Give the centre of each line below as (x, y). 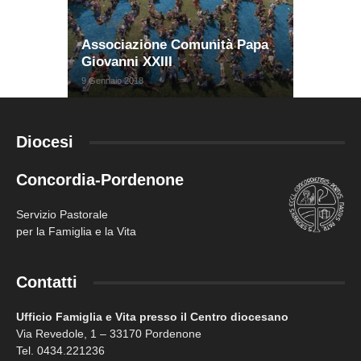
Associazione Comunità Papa (175, 45)
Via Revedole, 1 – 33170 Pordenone (109, 334)
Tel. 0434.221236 (60, 351)
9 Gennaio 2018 (112, 81)
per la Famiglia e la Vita (76, 232)
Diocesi (45, 142)
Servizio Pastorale (62, 215)
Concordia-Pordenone (100, 180)
